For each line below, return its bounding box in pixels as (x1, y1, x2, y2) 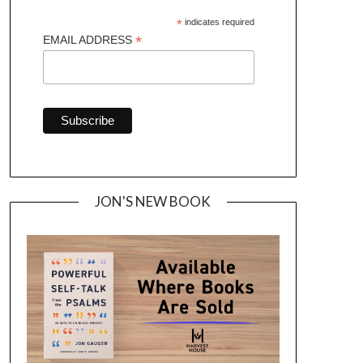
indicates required (182, 17, 255, 28)
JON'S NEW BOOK (95, 192, 211, 210)
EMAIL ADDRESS (42, 33, 135, 47)
